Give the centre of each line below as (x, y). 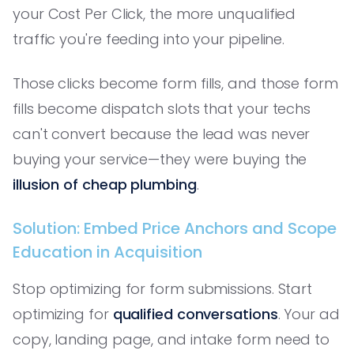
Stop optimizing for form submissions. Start (163, 288)
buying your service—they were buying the (160, 159)
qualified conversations (195, 314)
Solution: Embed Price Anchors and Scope (175, 228)
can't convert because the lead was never (162, 134)
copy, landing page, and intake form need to (171, 339)
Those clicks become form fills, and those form (175, 83)
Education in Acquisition (107, 252)
